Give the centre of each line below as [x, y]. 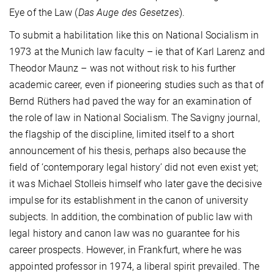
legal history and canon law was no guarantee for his [125, 233]
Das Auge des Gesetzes [128, 12]
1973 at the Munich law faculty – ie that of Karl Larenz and [137, 51]
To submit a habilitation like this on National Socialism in [134, 35]
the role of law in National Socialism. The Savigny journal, [135, 117]
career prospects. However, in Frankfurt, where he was [126, 250]
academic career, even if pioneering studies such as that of [136, 84]
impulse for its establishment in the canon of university [129, 200]
